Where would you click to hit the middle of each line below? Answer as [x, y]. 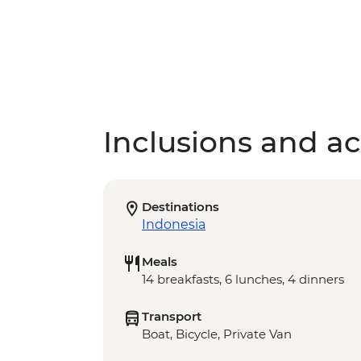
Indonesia [174, 225]
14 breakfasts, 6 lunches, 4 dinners [243, 280]
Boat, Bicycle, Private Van [217, 334]
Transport [172, 317]
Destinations [180, 207]
